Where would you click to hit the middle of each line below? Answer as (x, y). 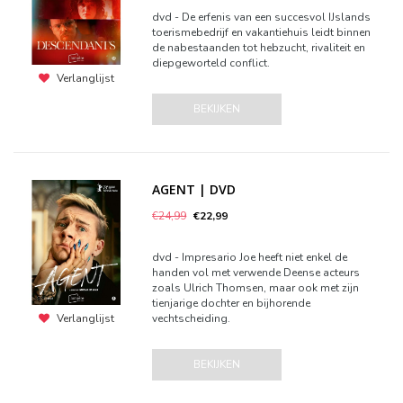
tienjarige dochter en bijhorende (232, 303)
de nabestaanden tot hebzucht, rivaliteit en (259, 48)
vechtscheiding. (192, 318)
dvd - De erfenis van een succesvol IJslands (262, 17)
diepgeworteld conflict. (211, 63)
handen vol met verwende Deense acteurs (256, 273)
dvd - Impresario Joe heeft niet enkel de (250, 257)
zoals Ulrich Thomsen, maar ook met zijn (256, 288)
